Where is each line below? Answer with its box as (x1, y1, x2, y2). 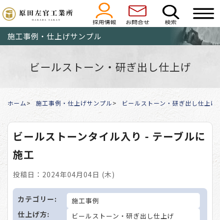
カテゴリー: (18, 194, 57, 204)
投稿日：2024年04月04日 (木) (13, 169, 115, 180)
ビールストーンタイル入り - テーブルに (13, 129, 206, 144)
